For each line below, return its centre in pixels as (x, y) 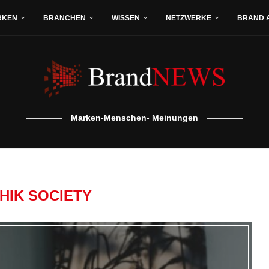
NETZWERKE (188, 18)
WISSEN (125, 18)
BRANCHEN (64, 18)
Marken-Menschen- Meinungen (134, 118)
